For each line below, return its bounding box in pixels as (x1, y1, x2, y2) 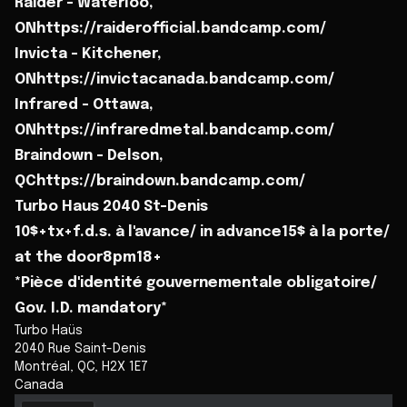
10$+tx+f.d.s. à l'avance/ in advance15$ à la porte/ (15, 223, 390, 240)
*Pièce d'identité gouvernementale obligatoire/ (15, 274, 377, 291)
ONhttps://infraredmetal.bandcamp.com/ (15, 122, 334, 138)
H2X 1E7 (102, 360, 148, 373)
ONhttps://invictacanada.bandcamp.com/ (15, 71, 334, 87)
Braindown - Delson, (15, 147, 164, 164)
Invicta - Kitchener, (15, 45, 162, 62)
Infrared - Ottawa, (15, 96, 154, 113)
